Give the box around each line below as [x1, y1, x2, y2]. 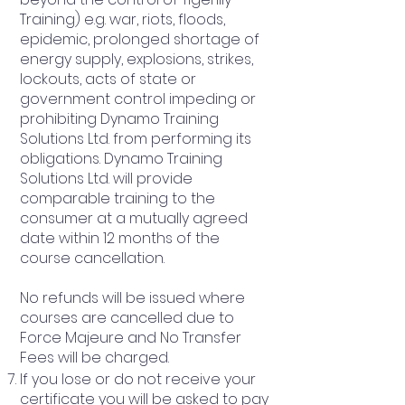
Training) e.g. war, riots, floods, [20, 8, 225, 30]
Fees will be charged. [20, 346, 169, 368]
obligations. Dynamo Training [20, 147, 222, 169]
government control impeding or [20, 88, 256, 109]
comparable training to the [20, 187, 215, 209]
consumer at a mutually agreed [20, 207, 248, 229]
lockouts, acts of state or [20, 68, 196, 89]
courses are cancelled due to [20, 306, 234, 328]
